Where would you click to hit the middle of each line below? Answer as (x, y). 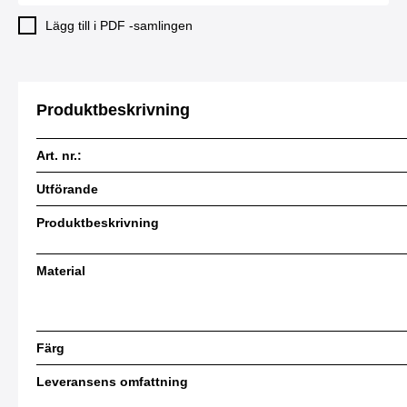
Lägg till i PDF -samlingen (119, 25)
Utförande (67, 189)
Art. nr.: (59, 155)
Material (61, 270)
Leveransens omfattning (112, 381)
